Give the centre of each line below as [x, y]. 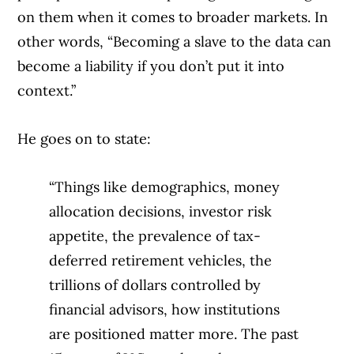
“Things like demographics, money [165, 186]
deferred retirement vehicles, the [161, 260]
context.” [47, 90]
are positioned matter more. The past [174, 333]
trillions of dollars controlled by [155, 284]
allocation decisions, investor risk [161, 211]
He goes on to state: [87, 138]
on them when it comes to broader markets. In [173, 17]
